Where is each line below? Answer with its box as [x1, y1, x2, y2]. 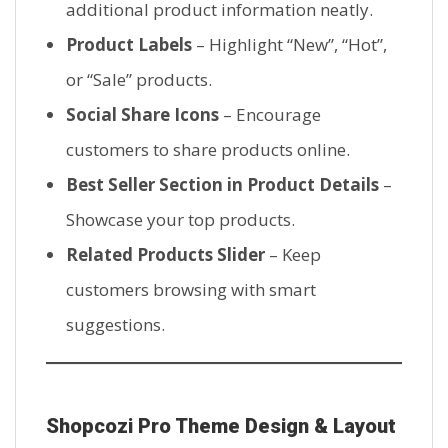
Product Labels [66, 32, 192, 56]
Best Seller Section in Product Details [66, 172, 379, 196]
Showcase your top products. [66, 207, 295, 231]
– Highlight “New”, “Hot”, [192, 32, 387, 56]
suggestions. [66, 312, 165, 336]
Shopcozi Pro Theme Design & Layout [46, 414, 396, 439]
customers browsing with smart [66, 277, 316, 301]
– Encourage [219, 102, 321, 126]
